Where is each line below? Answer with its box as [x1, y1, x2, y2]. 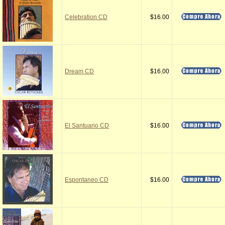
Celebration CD [65, 14, 107, 21]
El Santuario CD [65, 122, 109, 129]
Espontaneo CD [65, 176, 108, 183]
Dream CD [65, 68, 94, 75]
